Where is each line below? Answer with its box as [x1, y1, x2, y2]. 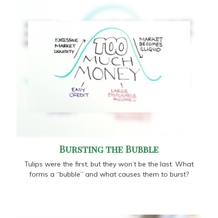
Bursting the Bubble [59, 143, 159, 155]
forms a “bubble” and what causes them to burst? [29, 169, 189, 179]
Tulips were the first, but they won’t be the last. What [24, 159, 194, 168]
